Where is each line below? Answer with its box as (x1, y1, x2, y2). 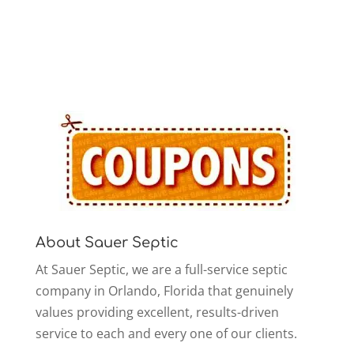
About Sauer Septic (35, 235, 179, 251)
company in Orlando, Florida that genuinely (35, 282, 293, 300)
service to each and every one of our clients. (35, 325, 297, 343)
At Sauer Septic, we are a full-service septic (35, 261, 288, 279)
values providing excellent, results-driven (35, 303, 279, 322)
